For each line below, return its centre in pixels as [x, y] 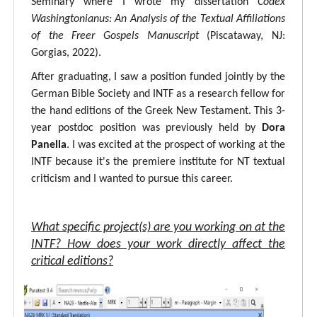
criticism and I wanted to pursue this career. [132, 179]
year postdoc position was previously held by [146, 128]
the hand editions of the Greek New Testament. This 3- [158, 111]
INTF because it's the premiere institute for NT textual [158, 162]
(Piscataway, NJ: [242, 36]
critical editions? [72, 261]
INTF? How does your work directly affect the [158, 244]
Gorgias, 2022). [66, 53]
